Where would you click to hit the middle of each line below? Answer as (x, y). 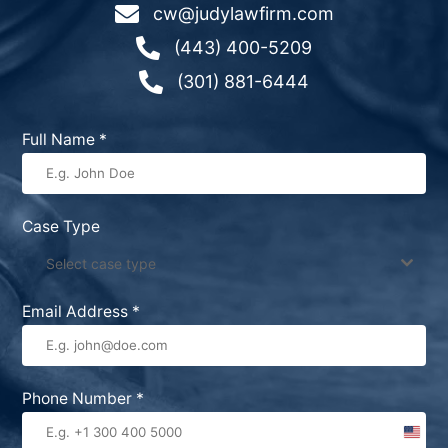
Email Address (77, 311)
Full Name (61, 139)
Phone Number (79, 398)
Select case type (101, 263)
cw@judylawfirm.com (243, 13)
